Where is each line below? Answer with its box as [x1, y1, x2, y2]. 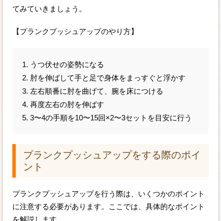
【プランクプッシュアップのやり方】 [12, 27, 139, 36]
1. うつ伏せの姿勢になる [22, 60, 105, 69]
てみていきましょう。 [12, 4, 87, 13]
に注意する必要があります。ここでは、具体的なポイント [12, 202, 205, 211]
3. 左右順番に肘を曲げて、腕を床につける [22, 87, 164, 96]
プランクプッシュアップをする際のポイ [23, 149, 201, 161]
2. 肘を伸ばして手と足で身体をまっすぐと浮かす [22, 74, 186, 82]
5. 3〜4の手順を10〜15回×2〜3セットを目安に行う [22, 113, 192, 122]
